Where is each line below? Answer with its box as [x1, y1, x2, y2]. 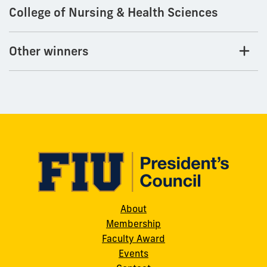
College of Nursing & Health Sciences [9, 5, 218, 20]
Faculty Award [102, 232, 165, 245]
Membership [106, 218, 161, 230]
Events [119, 247, 148, 260]
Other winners [9, 44, 89, 59]
